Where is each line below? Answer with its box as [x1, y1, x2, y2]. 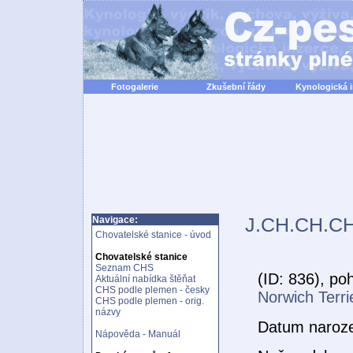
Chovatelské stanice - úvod [95, 229, 211, 240]
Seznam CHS [95, 262, 154, 273]
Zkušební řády [206, 82, 266, 91]
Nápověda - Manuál [95, 329, 180, 340]
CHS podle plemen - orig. [95, 295, 204, 307]
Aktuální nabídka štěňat [95, 273, 195, 284]
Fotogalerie [110, 82, 158, 91]
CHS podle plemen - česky [95, 284, 210, 295]
